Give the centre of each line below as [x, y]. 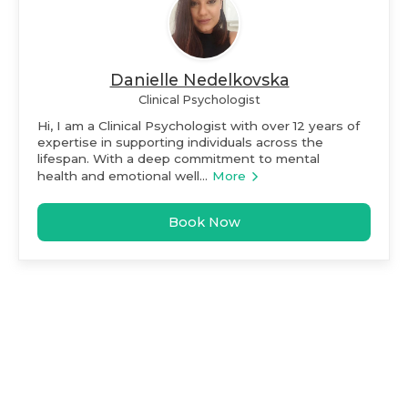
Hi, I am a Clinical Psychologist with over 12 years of [199, 125]
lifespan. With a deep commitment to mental [178, 158]
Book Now [204, 222]
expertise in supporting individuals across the [180, 142]
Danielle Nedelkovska [199, 79]
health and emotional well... [122, 175]
